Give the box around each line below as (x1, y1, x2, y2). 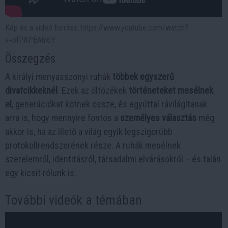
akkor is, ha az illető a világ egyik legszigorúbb (5, 126, 173, 137)
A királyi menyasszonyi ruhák (5, 71, 112, 82)
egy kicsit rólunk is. (5, 167, 76, 179)
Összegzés (5, 51, 55, 66)
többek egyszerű (112, 71, 174, 82)
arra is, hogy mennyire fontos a (5, 112, 120, 124)
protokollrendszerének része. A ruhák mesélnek (5, 140, 181, 151)
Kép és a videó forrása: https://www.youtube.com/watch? (5, 23, 188, 33)
